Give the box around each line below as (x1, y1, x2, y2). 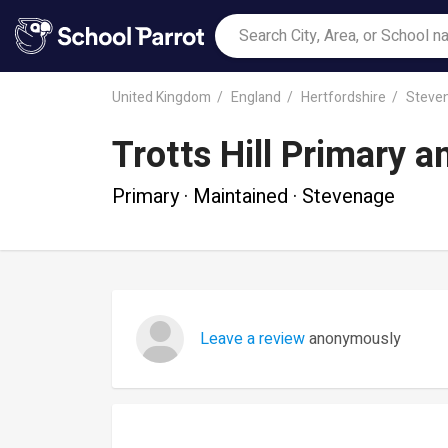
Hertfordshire (301, 86, 386, 108)
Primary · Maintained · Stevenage (112, 181, 395, 211)
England (231, 86, 281, 108)
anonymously (305, 327, 401, 351)
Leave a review (200, 327, 305, 351)
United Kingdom (112, 86, 211, 108)
